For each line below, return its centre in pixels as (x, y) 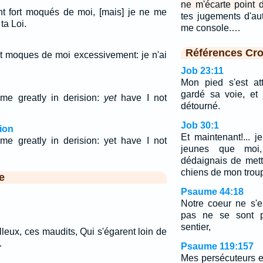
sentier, (195, 227)
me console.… (210, 28)
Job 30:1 (200, 125)
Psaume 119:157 (217, 246)
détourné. (200, 106)
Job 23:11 (202, 71)
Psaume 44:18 (212, 192)
